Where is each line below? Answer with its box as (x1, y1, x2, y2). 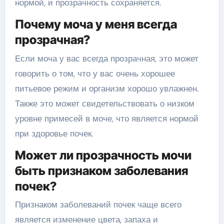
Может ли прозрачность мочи (14, 147, 191, 162)
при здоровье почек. (14, 127, 93, 139)
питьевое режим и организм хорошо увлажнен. (14, 82, 198, 94)
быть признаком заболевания (14, 163, 188, 178)
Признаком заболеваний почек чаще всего (14, 199, 181, 210)
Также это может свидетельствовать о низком (14, 97, 194, 109)
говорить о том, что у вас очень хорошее (14, 67, 175, 79)
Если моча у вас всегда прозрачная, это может (14, 52, 198, 64)
